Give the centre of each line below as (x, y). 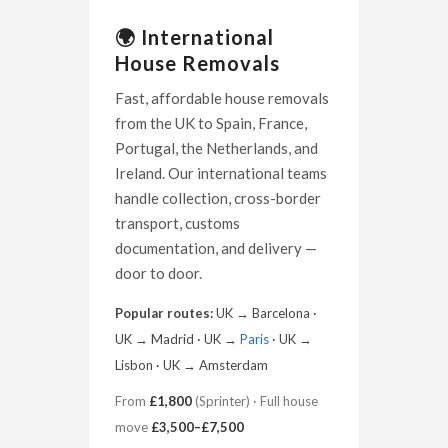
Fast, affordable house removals (222, 98)
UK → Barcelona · (265, 313)
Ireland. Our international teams (221, 173)
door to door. (158, 273)
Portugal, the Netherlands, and (216, 148)
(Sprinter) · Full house (255, 401)
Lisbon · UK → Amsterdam (191, 365)
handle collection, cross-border (218, 198)
